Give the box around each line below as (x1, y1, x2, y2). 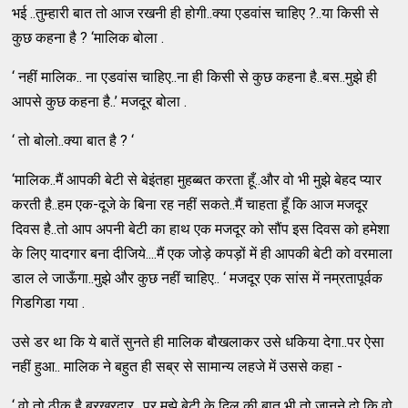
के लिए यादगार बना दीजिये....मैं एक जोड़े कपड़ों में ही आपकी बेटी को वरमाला (12, 244, 393, 262)
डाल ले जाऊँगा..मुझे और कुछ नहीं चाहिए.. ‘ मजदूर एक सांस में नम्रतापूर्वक (12, 269, 383, 287)
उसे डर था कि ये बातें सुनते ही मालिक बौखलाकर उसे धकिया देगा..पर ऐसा (12, 332, 385, 351)
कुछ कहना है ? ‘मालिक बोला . (12, 28, 165, 46)
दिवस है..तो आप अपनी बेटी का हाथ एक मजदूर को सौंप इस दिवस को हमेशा (12, 219, 391, 238)
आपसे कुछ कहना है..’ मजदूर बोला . (12, 92, 188, 110)
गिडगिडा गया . (12, 293, 86, 311)
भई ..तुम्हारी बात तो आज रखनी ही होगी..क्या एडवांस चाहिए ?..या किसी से (12, 4, 380, 22)
